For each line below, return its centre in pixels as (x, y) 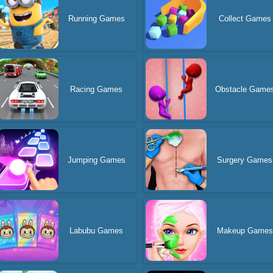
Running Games (96, 18)
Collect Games (245, 18)
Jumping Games (96, 160)
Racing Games (97, 89)
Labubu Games (97, 230)
